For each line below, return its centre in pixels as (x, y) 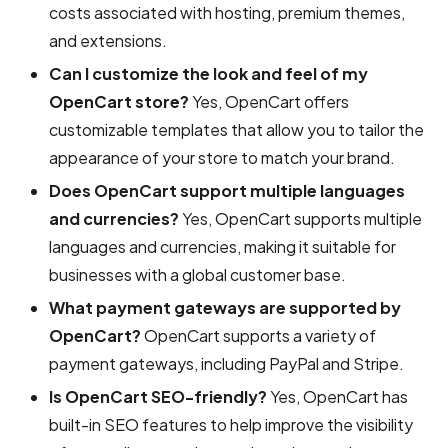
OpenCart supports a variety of (259, 335)
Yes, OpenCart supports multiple (301, 218)
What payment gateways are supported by (225, 307)
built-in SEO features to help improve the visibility (231, 424)
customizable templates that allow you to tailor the (237, 129)
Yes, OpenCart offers (269, 101)
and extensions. (108, 40)
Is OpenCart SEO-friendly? (158, 396)
